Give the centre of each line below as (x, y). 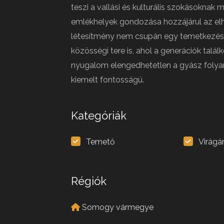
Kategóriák (99, 115)
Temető (100, 142)
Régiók (89, 181)
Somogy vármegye (118, 207)
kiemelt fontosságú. (107, 80)
